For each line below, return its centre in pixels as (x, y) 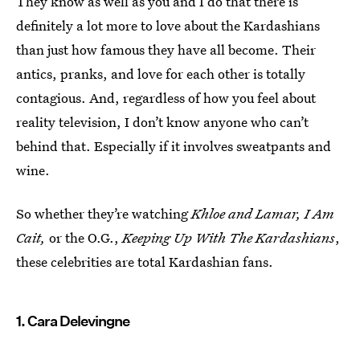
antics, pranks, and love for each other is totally (161, 74)
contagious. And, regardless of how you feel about (166, 98)
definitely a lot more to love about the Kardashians (168, 25)
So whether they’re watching (104, 213)
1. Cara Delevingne (73, 321)
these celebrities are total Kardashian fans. (145, 262)
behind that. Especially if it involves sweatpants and (174, 146)
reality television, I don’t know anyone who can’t (162, 122)
